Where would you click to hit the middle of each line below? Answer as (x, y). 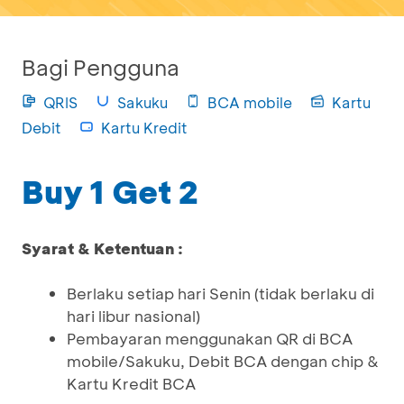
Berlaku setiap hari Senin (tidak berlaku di (220, 293)
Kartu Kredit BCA (131, 383)
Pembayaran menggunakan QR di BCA (210, 338)
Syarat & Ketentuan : (102, 248)
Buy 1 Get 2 (110, 191)
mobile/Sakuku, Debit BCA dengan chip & (223, 361)
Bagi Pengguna (101, 67)
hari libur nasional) (133, 316)
